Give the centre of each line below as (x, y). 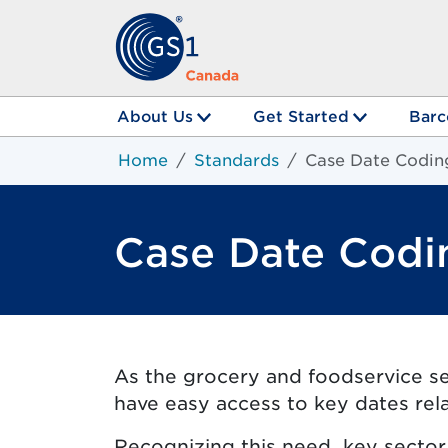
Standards (236, 161)
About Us (155, 116)
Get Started (300, 116)
